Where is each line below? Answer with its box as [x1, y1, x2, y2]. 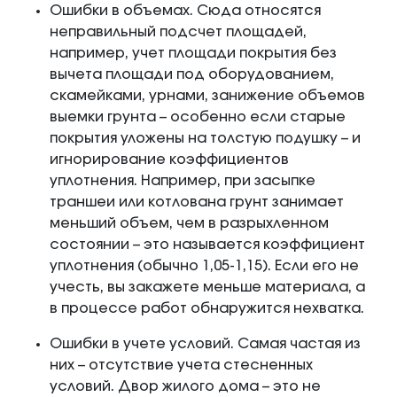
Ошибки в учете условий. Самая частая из [50, 337, 361, 352]
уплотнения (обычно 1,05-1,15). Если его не [50, 259, 359, 274]
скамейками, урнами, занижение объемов [50, 89, 365, 104]
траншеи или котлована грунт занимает [50, 195, 344, 210]
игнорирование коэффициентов [50, 152, 289, 167]
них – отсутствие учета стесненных [50, 358, 313, 373]
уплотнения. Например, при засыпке [50, 174, 315, 189]
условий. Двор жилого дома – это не [50, 379, 321, 394]
